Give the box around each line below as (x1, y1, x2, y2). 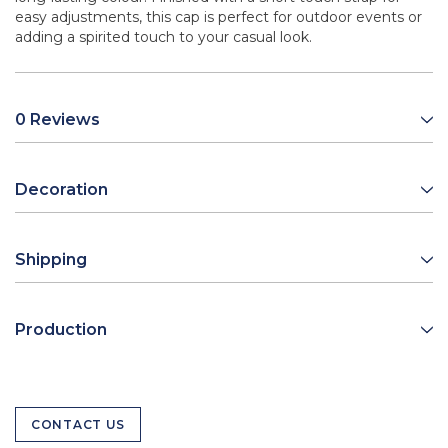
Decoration (15, 180, 108, 200)
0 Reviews (15, 110, 100, 130)
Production (15, 320, 107, 340)
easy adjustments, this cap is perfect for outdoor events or (15, 8, 422, 27)
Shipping (15, 250, 87, 270)
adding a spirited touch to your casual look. (15, 28, 312, 47)
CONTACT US (31, 417, 125, 433)
